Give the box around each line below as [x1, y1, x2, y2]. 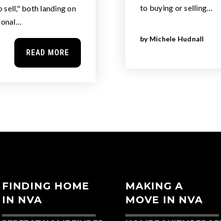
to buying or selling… [140, 3, 213, 12]
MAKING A [125, 180, 183, 192]
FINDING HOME [2, 180, 89, 192]
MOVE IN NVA [125, 194, 203, 206]
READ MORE [26, 48, 69, 57]
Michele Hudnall [149, 35, 204, 43]
